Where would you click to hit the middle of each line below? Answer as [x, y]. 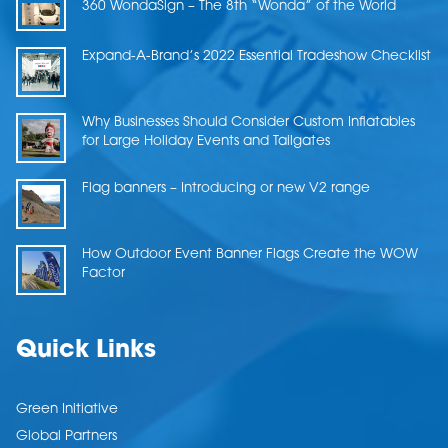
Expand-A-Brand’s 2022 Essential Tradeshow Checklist [256, 57]
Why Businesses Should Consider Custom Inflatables [248, 123]
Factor [103, 274]
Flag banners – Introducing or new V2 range [226, 189]
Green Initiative [67, 410]
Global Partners [66, 437]
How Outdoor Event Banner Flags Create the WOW [250, 255]
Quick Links [86, 351]
